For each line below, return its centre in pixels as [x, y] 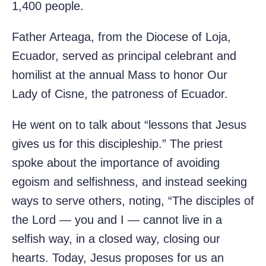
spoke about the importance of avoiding [116, 163]
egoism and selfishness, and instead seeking [129, 182]
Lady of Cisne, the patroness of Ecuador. [120, 94]
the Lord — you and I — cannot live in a [117, 220]
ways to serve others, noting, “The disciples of [133, 201]
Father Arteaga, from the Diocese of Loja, [121, 37]
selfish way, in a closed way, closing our [116, 239]
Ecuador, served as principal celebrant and [124, 56]
